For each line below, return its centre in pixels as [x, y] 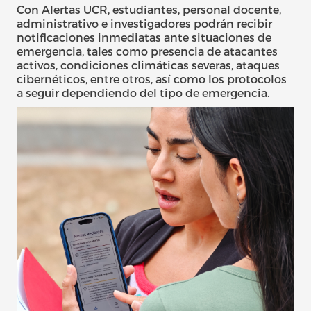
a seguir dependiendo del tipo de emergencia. [144, 92]
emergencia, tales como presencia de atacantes [147, 51]
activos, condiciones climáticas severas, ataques [148, 65]
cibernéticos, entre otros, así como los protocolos [152, 78]
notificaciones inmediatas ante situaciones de [144, 37]
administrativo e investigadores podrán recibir [144, 23]
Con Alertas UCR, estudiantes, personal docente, [149, 9]
